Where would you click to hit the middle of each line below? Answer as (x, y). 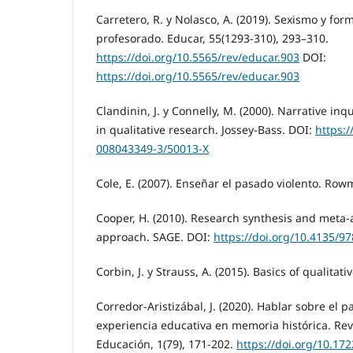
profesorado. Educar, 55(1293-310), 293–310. (212, 39)
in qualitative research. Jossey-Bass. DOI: (206, 130)
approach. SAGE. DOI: (155, 237)
